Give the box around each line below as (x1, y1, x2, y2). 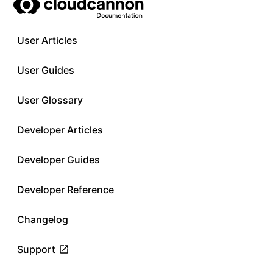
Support (17, 243, 55, 255)
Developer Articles (17, 124, 103, 136)
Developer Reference (17, 183, 114, 196)
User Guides (17, 64, 74, 76)
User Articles (17, 34, 77, 46)
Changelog (17, 213, 68, 225)
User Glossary (17, 94, 83, 106)
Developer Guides (17, 154, 100, 166)
